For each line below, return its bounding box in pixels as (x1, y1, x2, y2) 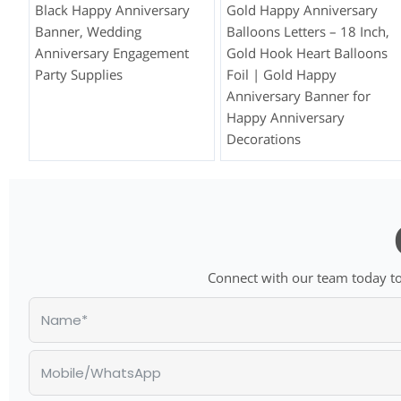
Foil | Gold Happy (226, 65, 337, 84)
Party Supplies (35, 65, 123, 84)
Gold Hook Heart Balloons (226, 44, 388, 63)
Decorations (226, 130, 302, 149)
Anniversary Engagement (35, 44, 189, 63)
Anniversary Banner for (226, 87, 371, 106)
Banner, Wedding (35, 22, 141, 41)
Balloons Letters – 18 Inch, (226, 22, 390, 41)
